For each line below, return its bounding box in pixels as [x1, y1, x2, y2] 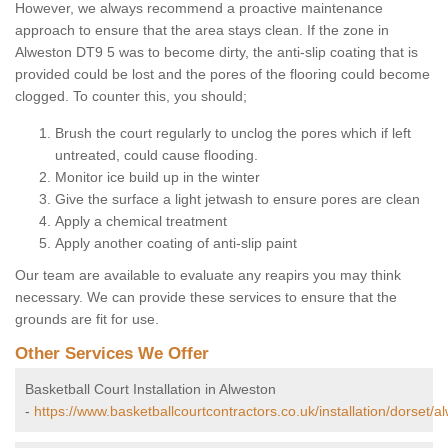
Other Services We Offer [15, 344, 209, 364]
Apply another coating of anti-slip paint [55, 235, 297, 252]
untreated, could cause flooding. [55, 147, 258, 164]
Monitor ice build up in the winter [55, 169, 260, 186]
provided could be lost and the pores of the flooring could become [15, 66, 430, 83]
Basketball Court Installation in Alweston [25, 381, 276, 398]
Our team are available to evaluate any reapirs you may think [15, 267, 401, 284]
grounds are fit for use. [15, 311, 159, 328]
